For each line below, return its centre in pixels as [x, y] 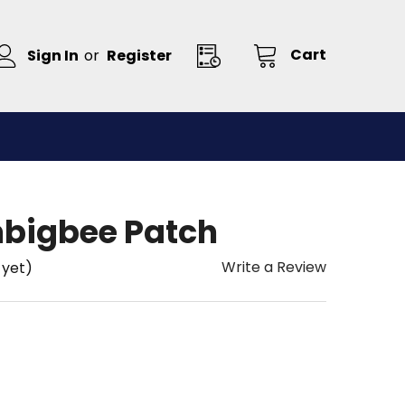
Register [139, 56]
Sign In [53, 56]
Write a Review [274, 267]
